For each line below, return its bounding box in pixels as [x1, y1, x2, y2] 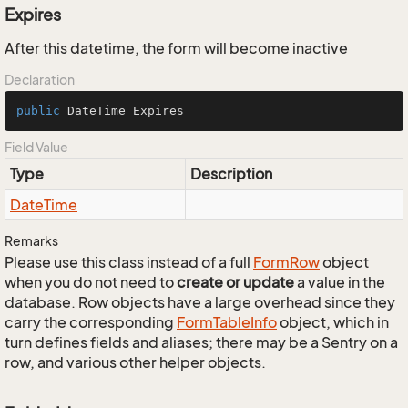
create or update [177, 273, 294, 291]
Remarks [5, 233, 58, 249]
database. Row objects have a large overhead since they [5, 293, 395, 311]
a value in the [294, 273, 385, 291]
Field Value [5, 139, 68, 155]
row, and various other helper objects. [5, 353, 266, 372]
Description [190, 165, 272, 183]
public [16, 104, 60, 117]
